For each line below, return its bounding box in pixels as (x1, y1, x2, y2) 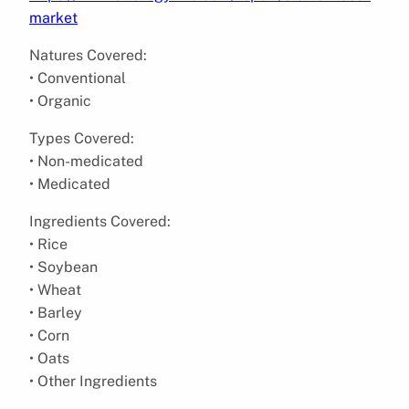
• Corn (29, 326, 69, 344)
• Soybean (29, 257, 98, 276)
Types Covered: (29, 129, 134, 147)
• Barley (29, 303, 82, 321)
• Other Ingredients (29, 372, 157, 390)
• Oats (29, 349, 69, 367)
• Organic (29, 91, 91, 110)
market (29, 8, 78, 26)
